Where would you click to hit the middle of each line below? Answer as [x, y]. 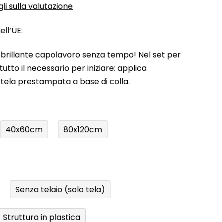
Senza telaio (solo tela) [60, 189]
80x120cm [83, 129]
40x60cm [24, 129]
